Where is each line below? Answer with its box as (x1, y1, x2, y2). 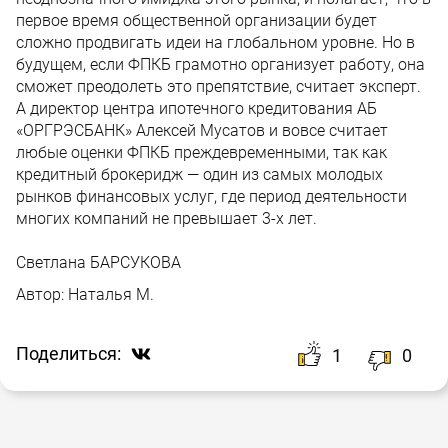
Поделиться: (16, 343, 121, 365)
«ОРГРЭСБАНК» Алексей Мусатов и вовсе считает (16, 120, 388, 140)
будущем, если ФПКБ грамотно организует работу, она (16, 54, 425, 74)
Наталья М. (68, 284, 154, 304)
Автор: (16, 284, 68, 304)
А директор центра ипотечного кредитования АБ (16, 98, 377, 118)
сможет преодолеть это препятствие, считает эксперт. (16, 76, 421, 96)
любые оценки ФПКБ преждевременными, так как (16, 142, 387, 162)
